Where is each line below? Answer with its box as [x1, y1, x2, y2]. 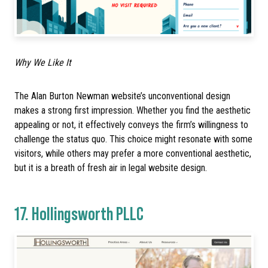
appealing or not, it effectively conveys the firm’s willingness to [14, 118, 248, 130]
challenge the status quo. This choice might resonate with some [14, 133, 252, 145]
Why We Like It [14, 56, 71, 68]
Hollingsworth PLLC [32, 202, 144, 224]
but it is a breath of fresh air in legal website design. [14, 162, 207, 173]
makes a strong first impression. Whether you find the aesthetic [14, 104, 251, 116]
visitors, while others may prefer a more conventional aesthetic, [14, 147, 251, 159]
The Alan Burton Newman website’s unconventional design [14, 90, 230, 102]
